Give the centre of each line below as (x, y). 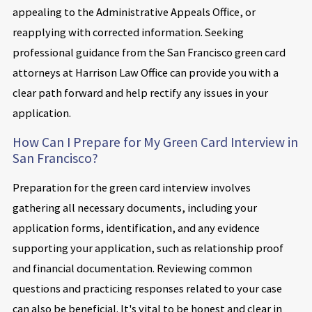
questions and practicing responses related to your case (147, 289)
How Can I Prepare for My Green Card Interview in (155, 142)
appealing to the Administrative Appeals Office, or (134, 11)
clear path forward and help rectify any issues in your (140, 92)
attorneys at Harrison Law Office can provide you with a (145, 72)
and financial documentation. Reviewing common (132, 268)
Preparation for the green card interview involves (131, 188)
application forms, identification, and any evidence (136, 228)
